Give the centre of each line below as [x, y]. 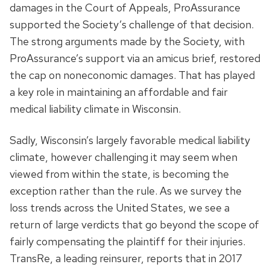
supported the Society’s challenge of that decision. [132, 24]
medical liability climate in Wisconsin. [95, 108]
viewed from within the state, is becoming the [119, 174]
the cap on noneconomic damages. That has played [132, 75]
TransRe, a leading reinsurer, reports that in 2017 [126, 258]
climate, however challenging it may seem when [124, 157]
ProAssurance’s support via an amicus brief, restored [135, 58]
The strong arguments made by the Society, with [127, 41]
